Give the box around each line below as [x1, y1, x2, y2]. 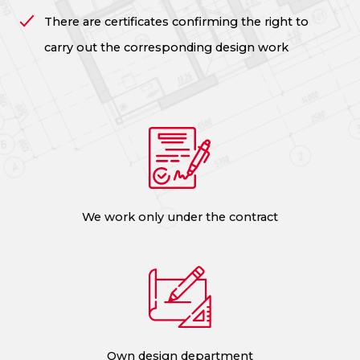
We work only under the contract [81, 210, 278, 225]
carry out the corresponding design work [44, 39, 289, 55]
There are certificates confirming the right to [44, 14, 309, 29]
